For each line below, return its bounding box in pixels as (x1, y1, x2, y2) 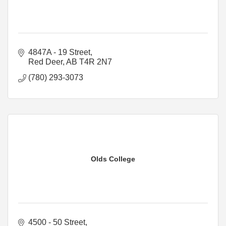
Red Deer (28, 57, 63, 66)
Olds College (91, 154, 135, 163)
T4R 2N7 (79, 57, 112, 66)
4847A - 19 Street (28, 47, 90, 56)
